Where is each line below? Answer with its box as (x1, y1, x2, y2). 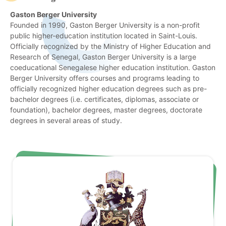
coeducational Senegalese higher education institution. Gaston (10, 63, 215, 72)
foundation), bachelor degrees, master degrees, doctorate (10, 105, 202, 114)
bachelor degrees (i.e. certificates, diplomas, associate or (10, 94, 199, 103)
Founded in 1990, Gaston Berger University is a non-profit (10, 20, 200, 29)
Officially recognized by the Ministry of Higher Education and (10, 41, 211, 50)
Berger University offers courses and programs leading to (10, 73, 199, 82)
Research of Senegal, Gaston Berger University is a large (10, 52, 196, 61)
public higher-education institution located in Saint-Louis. (10, 31, 197, 40)
